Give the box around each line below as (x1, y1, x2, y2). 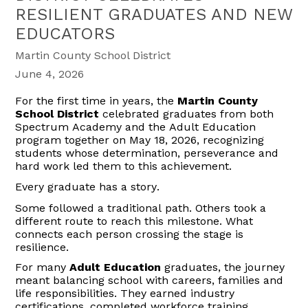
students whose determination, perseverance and (15, 146, 279, 160)
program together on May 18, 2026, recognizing (15, 133, 265, 147)
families (218, 274, 261, 287)
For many (15, 261, 70, 274)
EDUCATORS (15, 24, 115, 44)
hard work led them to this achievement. (15, 159, 232, 173)
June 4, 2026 (15, 67, 85, 81)
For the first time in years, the (15, 94, 178, 108)
